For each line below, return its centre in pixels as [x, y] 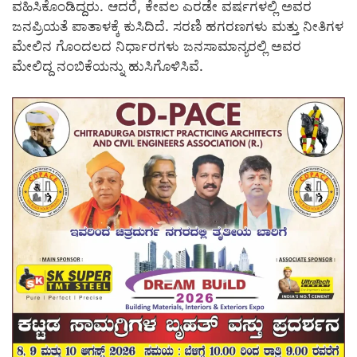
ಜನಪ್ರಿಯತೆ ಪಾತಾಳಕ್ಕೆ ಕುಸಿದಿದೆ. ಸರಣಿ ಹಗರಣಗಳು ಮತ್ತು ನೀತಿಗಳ [178, 27]
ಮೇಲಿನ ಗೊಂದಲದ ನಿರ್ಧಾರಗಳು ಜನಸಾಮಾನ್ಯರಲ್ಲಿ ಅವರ [157, 47]
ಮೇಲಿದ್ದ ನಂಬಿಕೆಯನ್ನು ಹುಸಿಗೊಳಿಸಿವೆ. [108, 67]
